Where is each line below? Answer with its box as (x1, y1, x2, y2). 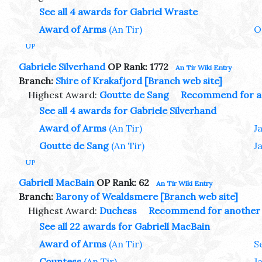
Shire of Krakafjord (56, 74, 142, 87)
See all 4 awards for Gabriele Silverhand (39, 104, 216, 116)
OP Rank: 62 (94, 177, 149, 189)
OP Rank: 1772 (105, 60, 168, 73)
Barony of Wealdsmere (56, 191, 158, 203)
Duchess (99, 205, 137, 217)
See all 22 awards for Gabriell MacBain (39, 220, 210, 233)
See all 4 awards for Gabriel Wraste (39, 5, 198, 18)
